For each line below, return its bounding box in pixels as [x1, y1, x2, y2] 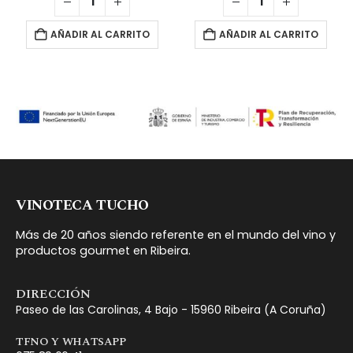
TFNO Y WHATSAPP [16, 333, 126, 351]
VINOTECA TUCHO [16, 195, 149, 217]
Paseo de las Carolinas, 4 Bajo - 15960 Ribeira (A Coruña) [16, 302, 326, 318]
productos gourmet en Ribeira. [16, 243, 191, 259]
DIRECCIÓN [16, 284, 91, 304]
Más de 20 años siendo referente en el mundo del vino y [16, 227, 336, 243]
